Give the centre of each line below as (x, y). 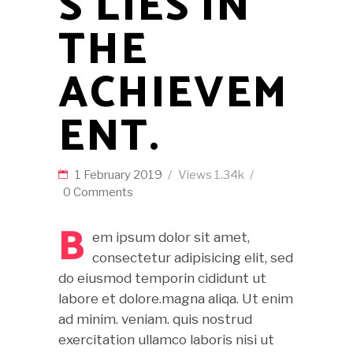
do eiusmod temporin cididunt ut (162, 278)
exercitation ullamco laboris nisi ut (166, 340)
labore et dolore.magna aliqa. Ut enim (176, 299)
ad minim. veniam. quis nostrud (155, 319)
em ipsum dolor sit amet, (171, 237)
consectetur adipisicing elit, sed (193, 258)
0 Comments (98, 192)
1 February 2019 (120, 175)
